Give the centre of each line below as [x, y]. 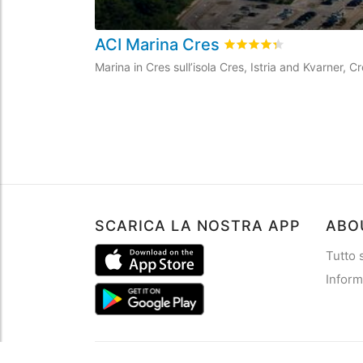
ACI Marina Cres [159, 45]
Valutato [250, 45]
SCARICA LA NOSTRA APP [198, 226]
